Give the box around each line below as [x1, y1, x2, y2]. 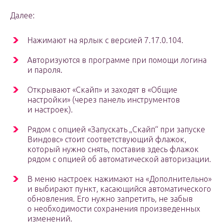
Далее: [10, 11, 35, 20]
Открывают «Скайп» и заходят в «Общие [27, 85, 177, 95]
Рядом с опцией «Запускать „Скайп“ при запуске [27, 125, 205, 134]
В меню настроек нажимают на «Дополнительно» [27, 174, 212, 184]
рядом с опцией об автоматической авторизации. [27, 155, 211, 164]
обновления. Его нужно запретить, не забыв [27, 194, 193, 204]
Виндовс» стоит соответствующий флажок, [27, 135, 186, 144]
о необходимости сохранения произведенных [27, 204, 200, 214]
